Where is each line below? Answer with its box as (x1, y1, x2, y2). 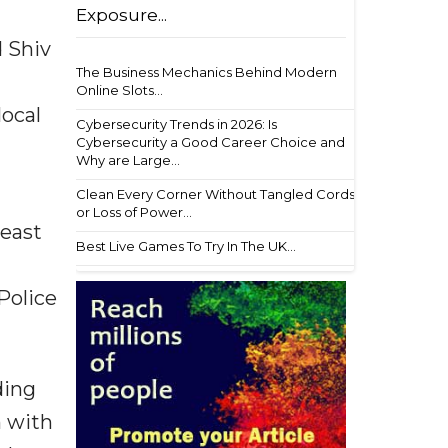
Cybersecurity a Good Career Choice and (76, 134, 345, 150)
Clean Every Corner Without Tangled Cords (76, 186, 355, 202)
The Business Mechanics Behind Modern (76, 64, 337, 80)
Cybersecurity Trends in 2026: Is (76, 116, 277, 132)
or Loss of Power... (76, 204, 192, 220)
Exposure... (76, 5, 167, 25)
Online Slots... (76, 82, 163, 98)
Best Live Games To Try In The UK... (76, 238, 296, 254)
